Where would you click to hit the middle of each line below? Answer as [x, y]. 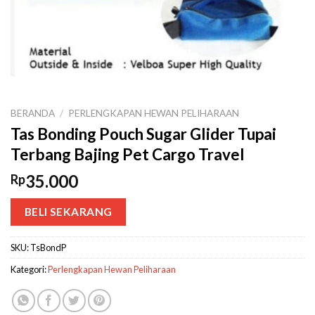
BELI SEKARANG [68, 211]
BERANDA [33, 114]
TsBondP [48, 248]
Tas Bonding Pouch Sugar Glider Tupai [143, 134]
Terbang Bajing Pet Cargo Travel [128, 154]
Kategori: [29, 270]
